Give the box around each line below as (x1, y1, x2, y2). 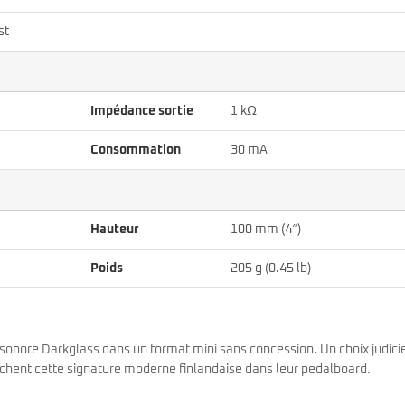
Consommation (90, 143, 181, 156)
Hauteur (90, 222, 139, 236)
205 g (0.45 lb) (231, 261, 311, 275)
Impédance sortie (90, 104, 193, 118)
